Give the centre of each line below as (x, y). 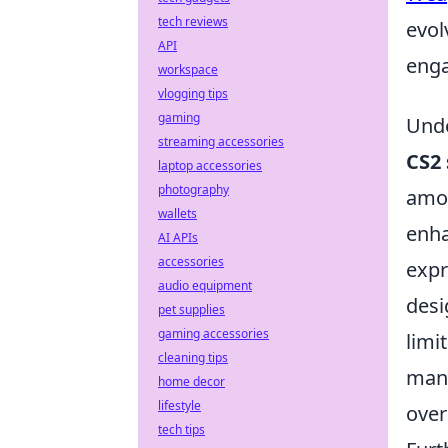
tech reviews (193, 21)
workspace (188, 69)
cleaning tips (193, 357)
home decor (191, 381)
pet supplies (191, 309)
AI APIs (178, 237)
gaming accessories (213, 333)
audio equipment (205, 285)
